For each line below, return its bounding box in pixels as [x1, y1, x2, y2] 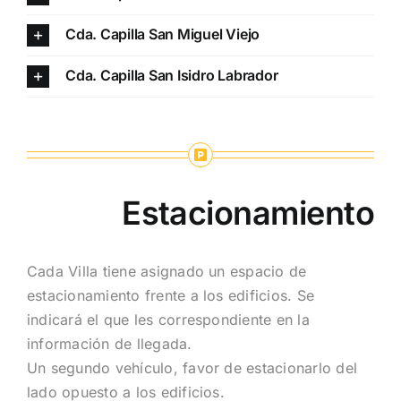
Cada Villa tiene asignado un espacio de [26, 262, 307, 281]
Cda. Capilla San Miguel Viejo [64, 25, 260, 44]
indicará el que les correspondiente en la [26, 311, 310, 329]
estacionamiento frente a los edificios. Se [26, 286, 315, 305]
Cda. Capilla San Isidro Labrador [64, 66, 278, 85]
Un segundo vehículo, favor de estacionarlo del [26, 359, 358, 378]
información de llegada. [26, 335, 192, 354]
